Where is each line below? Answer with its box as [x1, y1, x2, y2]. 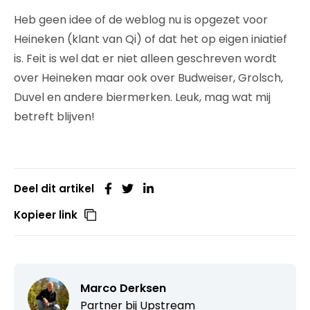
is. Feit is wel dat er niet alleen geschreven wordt [14, 50, 277, 66]
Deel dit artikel [14, 181, 94, 196]
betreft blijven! [14, 108, 95, 125]
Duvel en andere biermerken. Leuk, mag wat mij [14, 89, 271, 105]
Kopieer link [14, 207, 77, 222]
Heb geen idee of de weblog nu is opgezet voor [14, 11, 268, 28]
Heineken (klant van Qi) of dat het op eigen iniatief [14, 30, 287, 47]
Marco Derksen [80, 280, 166, 296]
